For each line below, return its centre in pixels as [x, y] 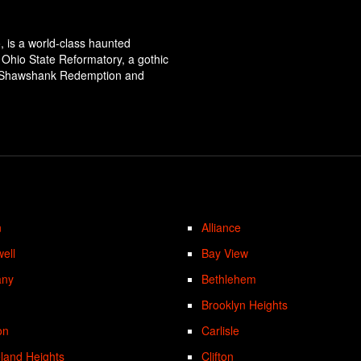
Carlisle [221, 330]
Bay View [225, 253]
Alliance [222, 227]
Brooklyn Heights [245, 304]
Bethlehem [229, 278]
